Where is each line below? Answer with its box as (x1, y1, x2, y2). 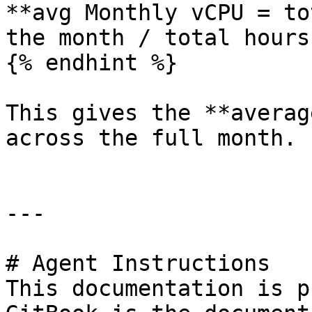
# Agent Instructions (6, 251, 270, 276)
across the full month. (6, 125, 297, 150)
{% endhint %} (6, 50, 178, 75)
